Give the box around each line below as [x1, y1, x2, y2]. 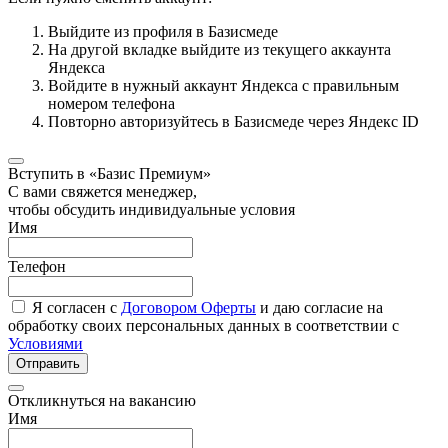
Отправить [16, 355, 80, 371]
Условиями [8, 334, 83, 352]
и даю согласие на [256, 298, 383, 316]
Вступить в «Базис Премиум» [8, 164, 211, 182]
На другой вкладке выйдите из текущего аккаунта [48, 40, 391, 58]
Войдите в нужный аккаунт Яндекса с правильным [48, 76, 399, 94]
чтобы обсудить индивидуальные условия [8, 200, 295, 218]
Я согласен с [32, 298, 121, 316]
